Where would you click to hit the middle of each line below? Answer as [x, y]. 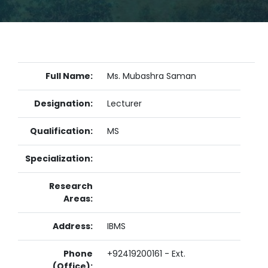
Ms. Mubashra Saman [152, 76]
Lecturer [124, 103]
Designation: [63, 103]
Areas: [78, 199]
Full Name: [69, 76]
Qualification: [61, 131]
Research [71, 186]
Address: [73, 226]
